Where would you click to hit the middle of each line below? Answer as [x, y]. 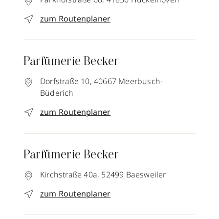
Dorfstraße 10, [66, 81]
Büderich [57, 93]
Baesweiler [146, 175]
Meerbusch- [141, 81]
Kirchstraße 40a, [70, 175]
